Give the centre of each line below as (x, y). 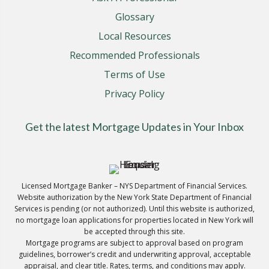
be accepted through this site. (134, 232)
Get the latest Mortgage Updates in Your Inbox (134, 127)
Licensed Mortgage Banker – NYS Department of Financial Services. (134, 186)
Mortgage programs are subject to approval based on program (134, 243)
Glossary (134, 17)
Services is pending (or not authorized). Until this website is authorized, (134, 209)
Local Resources (134, 36)
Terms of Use (134, 75)
